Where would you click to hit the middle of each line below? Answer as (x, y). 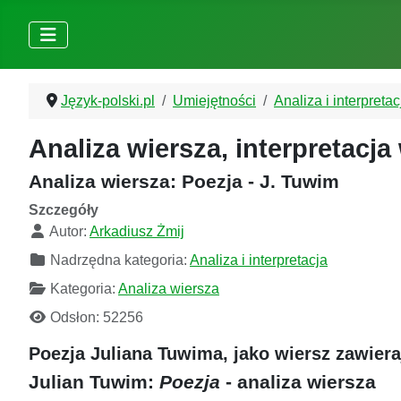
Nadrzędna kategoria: (118, 260)
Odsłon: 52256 (97, 318)
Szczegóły (64, 210)
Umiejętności (214, 101)
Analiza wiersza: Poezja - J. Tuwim (184, 182)
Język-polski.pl (108, 101)
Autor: (68, 232)
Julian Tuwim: (94, 382)
